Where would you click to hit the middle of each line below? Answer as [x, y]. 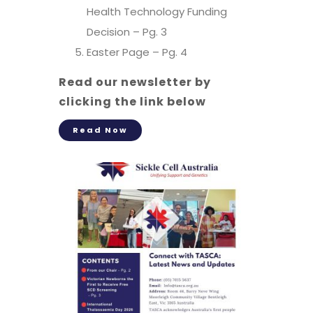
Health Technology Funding [157, 12]
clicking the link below [132, 102]
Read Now [100, 130]
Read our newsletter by [135, 82]
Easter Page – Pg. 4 [137, 52]
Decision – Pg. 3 [127, 32]
